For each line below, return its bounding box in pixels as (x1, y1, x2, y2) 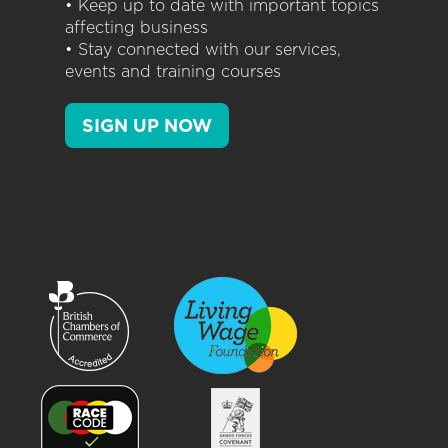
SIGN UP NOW (82, 115, 212, 137)
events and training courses (65, 62, 281, 82)
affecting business (65, 18, 208, 38)
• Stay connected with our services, (65, 40, 341, 60)
